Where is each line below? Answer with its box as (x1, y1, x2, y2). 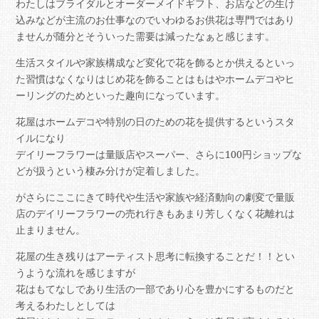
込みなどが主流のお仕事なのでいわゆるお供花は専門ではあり (16, 13, 296, 27)
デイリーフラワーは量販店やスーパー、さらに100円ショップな (16, 147, 303, 162)
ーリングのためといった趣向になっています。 (16, 88, 226, 103)
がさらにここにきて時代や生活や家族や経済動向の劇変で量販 (16, 190, 296, 204)
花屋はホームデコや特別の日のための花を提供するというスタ (16, 115, 296, 129)
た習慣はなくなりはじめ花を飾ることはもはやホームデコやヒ (16, 72, 296, 86)
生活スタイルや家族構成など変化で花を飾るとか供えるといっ (16, 56, 296, 70)
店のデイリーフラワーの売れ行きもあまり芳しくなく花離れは (16, 206, 296, 221)
